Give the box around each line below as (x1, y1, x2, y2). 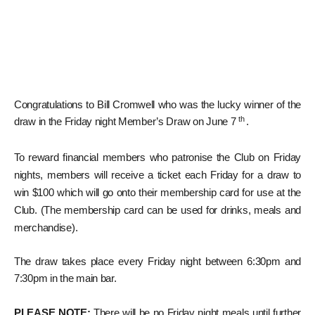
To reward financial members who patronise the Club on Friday (14, 152, 301, 164)
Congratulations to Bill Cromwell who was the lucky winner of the (14, 99, 301, 111)
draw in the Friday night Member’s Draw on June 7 (14, 116, 239, 128)
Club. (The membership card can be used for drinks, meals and (14, 205, 301, 217)
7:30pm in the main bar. (14, 273, 117, 285)
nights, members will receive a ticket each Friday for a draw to (14, 169, 301, 181)
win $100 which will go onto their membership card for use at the (14, 187, 301, 199)
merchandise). (14, 222, 78, 234)
